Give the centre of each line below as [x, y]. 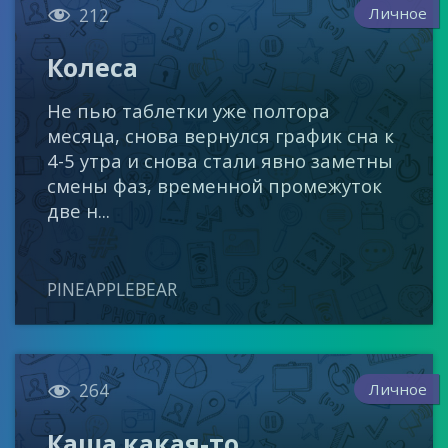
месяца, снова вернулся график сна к [221, 136]
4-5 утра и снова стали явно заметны [220, 161]
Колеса [93, 67]
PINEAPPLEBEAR [112, 290]
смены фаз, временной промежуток [215, 186]
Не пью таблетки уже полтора [189, 111]
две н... [79, 211]
